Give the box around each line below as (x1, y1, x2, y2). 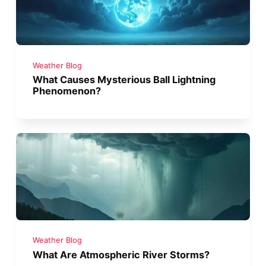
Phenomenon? (33, 84, 102, 97)
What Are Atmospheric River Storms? (33, 248, 210, 261)
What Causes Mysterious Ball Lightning (33, 73, 216, 85)
